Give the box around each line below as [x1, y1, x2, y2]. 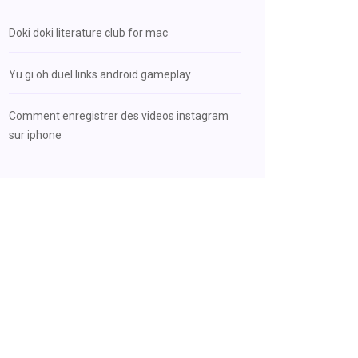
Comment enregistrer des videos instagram [9, 109, 229, 122]
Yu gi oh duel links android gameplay [9, 68, 191, 81]
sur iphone [9, 129, 62, 141]
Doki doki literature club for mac [9, 26, 168, 39]
